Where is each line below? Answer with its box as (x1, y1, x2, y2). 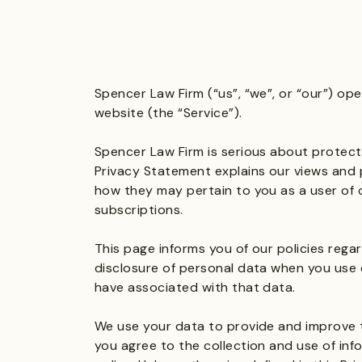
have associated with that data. (95, 279, 296, 296)
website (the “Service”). (95, 104, 242, 121)
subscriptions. (95, 201, 183, 218)
